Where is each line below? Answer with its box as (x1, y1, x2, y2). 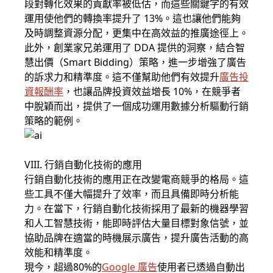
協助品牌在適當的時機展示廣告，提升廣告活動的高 (24, 231, 249, 245)
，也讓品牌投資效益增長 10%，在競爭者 (63, 85, 241, 99)
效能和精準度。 (24, 246, 93, 260)
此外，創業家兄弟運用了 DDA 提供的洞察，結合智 (24, 41, 245, 55)
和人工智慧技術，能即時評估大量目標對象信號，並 (24, 216, 249, 230)
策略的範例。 (24, 114, 83, 128)
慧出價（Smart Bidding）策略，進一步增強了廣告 (24, 55, 246, 69)
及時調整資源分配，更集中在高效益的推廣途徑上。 (24, 26, 249, 40)
